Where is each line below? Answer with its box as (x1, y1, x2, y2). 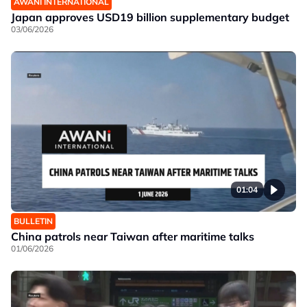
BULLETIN (14, 216, 53, 226)
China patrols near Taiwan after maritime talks (11, 230, 254, 243)
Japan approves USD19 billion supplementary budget (11, 10, 289, 24)
